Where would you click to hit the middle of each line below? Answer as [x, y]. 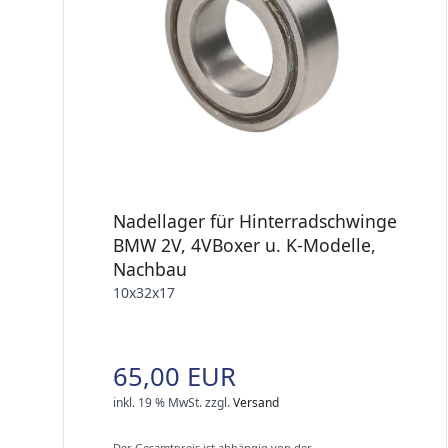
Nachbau [150, 269]
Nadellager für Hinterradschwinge [255, 221]
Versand [256, 403]
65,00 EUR [174, 377]
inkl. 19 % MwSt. [157, 403]
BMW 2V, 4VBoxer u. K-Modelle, [244, 245]
